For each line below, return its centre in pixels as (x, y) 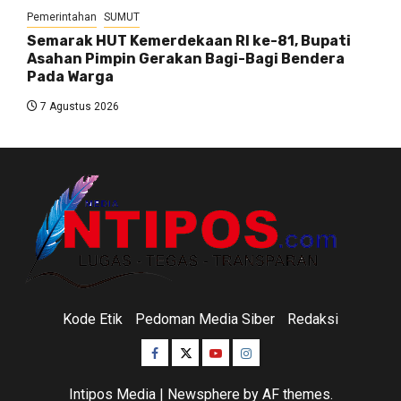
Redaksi (313, 320)
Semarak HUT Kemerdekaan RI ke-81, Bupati (189, 41)
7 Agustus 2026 (78, 107)
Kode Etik (93, 320)
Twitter (202, 351)
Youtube (235, 351)
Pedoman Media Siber (205, 320)
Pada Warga (70, 77)
